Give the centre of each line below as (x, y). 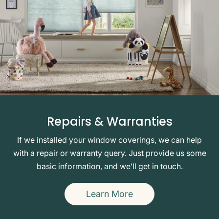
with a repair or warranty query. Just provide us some (109, 153)
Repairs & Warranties (109, 121)
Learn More (109, 194)
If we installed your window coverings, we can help (109, 140)
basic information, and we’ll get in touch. (109, 166)
